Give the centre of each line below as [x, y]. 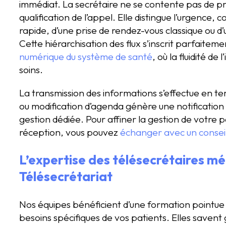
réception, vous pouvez [70, 132]
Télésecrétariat [66, 177]
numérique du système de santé [86, 57]
